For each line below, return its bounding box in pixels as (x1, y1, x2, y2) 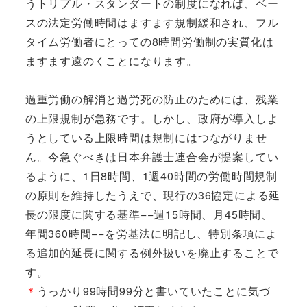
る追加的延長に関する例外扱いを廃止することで (25, 244, 279, 260)
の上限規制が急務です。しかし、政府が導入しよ (25, 110, 279, 126)
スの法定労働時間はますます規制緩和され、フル (25, 14, 279, 30)
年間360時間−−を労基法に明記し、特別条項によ (25, 225, 278, 241)
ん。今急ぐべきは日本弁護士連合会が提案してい (25, 148, 279, 164)
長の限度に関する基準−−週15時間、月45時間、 (25, 206, 273, 222)
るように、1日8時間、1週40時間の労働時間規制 (25, 167, 278, 184)
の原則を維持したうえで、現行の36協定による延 (25, 186, 281, 203)
